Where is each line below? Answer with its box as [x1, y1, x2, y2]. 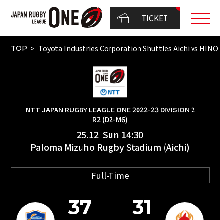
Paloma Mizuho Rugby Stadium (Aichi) [30, 140, 190, 153]
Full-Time [91, 169, 129, 181]
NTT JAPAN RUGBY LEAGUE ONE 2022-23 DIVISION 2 [25, 104, 195, 114]
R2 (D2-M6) [92, 113, 128, 124]
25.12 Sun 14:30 [77, 127, 143, 140]
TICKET [141, 12, 168, 24]
